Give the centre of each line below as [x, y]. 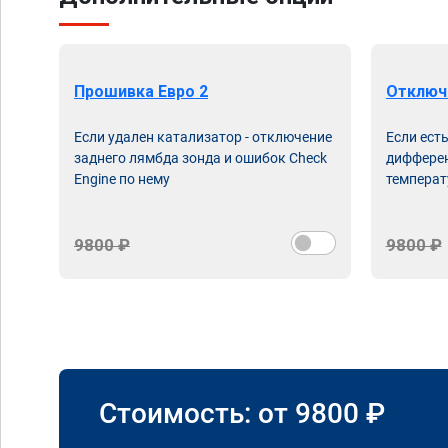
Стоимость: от [197, 413]
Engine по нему [122, 179]
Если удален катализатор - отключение [203, 137]
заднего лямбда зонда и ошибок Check [200, 158]
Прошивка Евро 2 [141, 91]
